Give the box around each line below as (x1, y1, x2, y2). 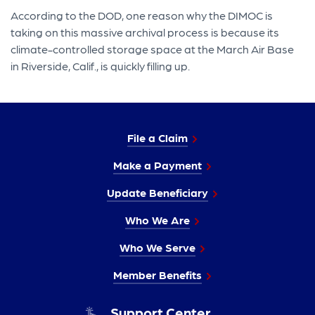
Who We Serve (120, 240, 195, 254)
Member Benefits (113, 267, 202, 281)
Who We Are (125, 212, 190, 226)
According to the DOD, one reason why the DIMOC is (11, 8, 274, 22)
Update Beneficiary (107, 185, 208, 199)
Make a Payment (113, 157, 202, 172)
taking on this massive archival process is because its (11, 25, 280, 39)
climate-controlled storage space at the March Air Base (11, 41, 295, 56)
